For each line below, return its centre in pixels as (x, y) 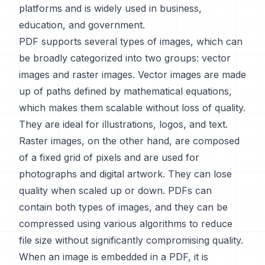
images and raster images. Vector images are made (132, 75)
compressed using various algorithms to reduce (126, 224)
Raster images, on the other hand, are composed (129, 141)
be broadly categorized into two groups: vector (125, 58)
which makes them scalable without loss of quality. (132, 108)
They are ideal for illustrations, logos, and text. (123, 124)
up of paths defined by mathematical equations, (125, 91)
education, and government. (82, 25)
